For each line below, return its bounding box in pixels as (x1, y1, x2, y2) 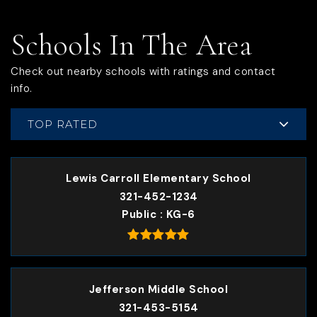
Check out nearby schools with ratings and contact (11, 64, 276, 79)
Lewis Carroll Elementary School (66, 171, 251, 186)
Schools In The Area (11, 27, 252, 63)
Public (122, 207, 160, 222)
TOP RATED (28, 117, 98, 131)
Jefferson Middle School (88, 282, 229, 296)
